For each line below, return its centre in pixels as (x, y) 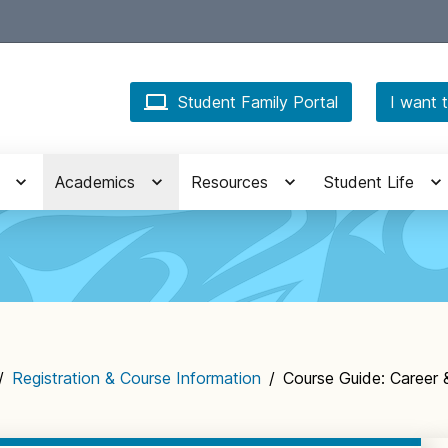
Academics (95, 182)
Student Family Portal (258, 102)
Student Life (369, 182)
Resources (229, 182)
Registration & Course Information (136, 378)
